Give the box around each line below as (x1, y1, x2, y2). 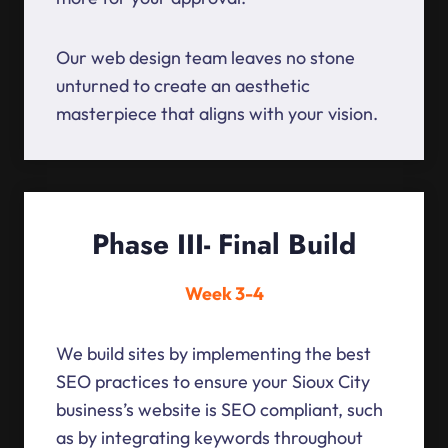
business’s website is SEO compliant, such (56, 398, 383, 422)
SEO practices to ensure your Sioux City (56, 370, 370, 394)
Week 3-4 (184, 282, 264, 306)
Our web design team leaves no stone (56, 46, 355, 70)
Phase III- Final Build (92, 224, 356, 266)
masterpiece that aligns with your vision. (56, 102, 378, 126)
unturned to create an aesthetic (56, 74, 310, 98)
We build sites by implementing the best (56, 342, 371, 366)
